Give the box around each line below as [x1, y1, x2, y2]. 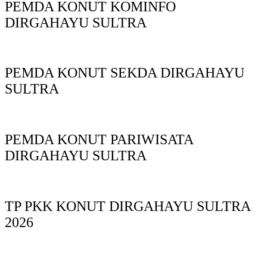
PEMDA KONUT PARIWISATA [5, 132, 193, 148]
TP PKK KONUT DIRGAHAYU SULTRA [5, 198, 250, 215]
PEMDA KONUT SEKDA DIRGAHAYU [5, 65, 244, 81]
